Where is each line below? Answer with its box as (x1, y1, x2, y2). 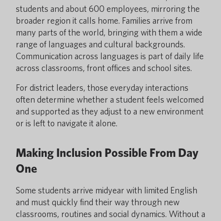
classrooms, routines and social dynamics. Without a (16, 209, 205, 219)
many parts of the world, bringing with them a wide (16, 27, 202, 37)
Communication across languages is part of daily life (16, 51, 204, 61)
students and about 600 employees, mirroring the (16, 3, 200, 14)
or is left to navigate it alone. (16, 118, 117, 128)
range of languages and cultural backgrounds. (16, 39, 185, 49)
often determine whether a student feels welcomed (16, 94, 204, 105)
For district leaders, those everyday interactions (16, 82, 188, 93)
